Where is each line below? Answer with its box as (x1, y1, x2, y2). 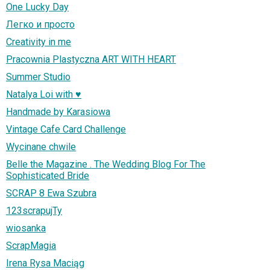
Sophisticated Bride (6, 169, 89, 181)
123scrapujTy (6, 204, 62, 216)
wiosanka (6, 222, 46, 234)
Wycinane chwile (6, 140, 76, 152)
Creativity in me (6, 36, 71, 48)
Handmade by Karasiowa (6, 105, 110, 118)
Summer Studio (6, 71, 71, 83)
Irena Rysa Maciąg (6, 257, 84, 269)
